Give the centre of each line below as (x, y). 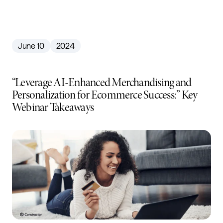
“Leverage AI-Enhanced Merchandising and (102, 82)
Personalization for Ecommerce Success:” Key (105, 95)
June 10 (31, 45)
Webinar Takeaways (53, 107)
